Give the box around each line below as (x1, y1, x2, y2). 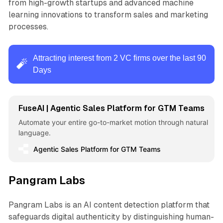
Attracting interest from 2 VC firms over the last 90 (32, 53, 206, 62)
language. (18, 128, 51, 137)
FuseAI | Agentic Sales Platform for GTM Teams (18, 103, 205, 113)
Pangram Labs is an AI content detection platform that (8, 200, 210, 210)
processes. (8, 21, 48, 31)
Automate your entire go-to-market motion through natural (18, 117, 208, 126)
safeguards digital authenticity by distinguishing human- (8, 212, 214, 222)
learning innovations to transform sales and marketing (8, 9, 208, 19)
